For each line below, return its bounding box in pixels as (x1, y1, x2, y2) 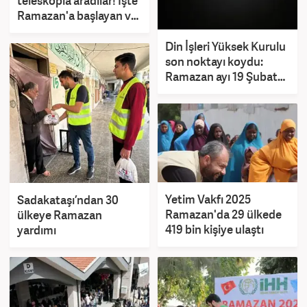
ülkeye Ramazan (17, 206, 102, 223)
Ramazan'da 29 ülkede (165, 206, 282, 222)
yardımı (17, 221, 56, 238)
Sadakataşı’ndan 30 (17, 191, 119, 208)
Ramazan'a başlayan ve (17, 7, 137, 23)
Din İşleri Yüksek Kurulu (165, 38, 286, 55)
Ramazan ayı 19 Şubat (165, 69, 278, 85)
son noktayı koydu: (165, 53, 263, 70)
